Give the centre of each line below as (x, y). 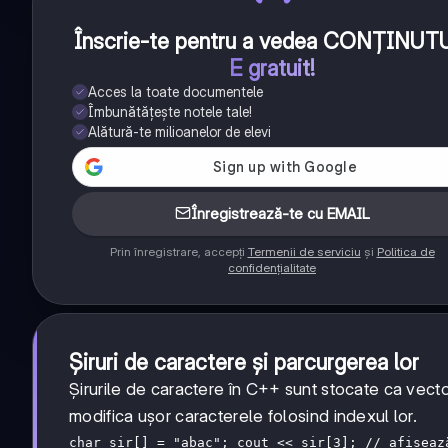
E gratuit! (272, 67)
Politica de (405, 251)
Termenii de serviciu (304, 251)
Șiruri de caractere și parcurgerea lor (244, 361)
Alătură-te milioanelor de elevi (179, 131)
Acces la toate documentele (175, 91)
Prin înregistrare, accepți (178, 251)
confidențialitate (272, 267)
